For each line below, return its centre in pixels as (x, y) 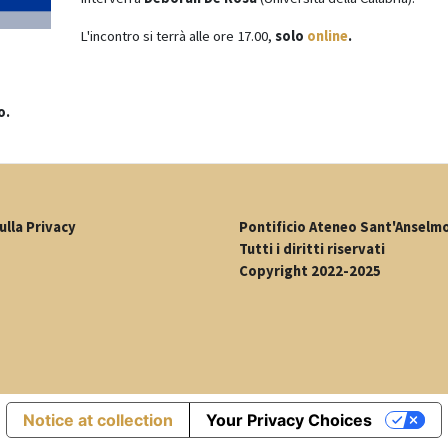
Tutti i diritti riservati (312, 249)
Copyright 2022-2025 (310, 271)
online (327, 36)
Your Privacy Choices (289, 420)
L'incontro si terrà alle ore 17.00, (177, 36)
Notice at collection (98, 420)
